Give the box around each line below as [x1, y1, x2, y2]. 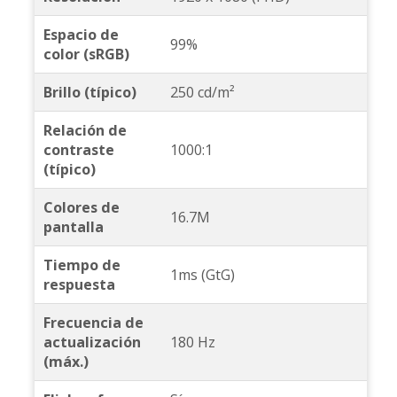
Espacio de [43, 25, 119, 45]
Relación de [43, 121, 127, 141]
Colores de [43, 198, 120, 218]
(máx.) [43, 352, 89, 372]
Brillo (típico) [43, 82, 136, 103]
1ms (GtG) [169, 265, 235, 285]
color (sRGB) [43, 44, 129, 65]
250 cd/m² [169, 82, 235, 103]
